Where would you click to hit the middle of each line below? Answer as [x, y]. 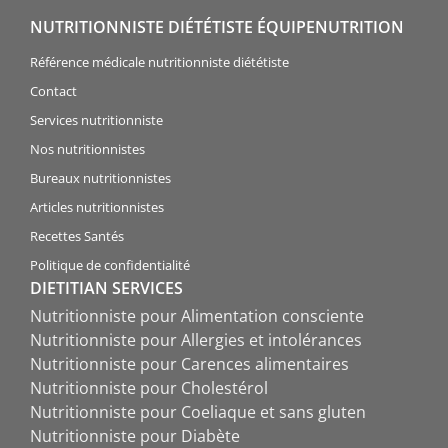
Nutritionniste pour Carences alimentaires [189, 364]
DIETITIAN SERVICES [106, 288]
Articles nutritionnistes [97, 207]
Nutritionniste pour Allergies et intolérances [196, 340]
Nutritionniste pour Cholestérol [149, 388]
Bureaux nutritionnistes [100, 178]
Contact [53, 91]
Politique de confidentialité [110, 265]
